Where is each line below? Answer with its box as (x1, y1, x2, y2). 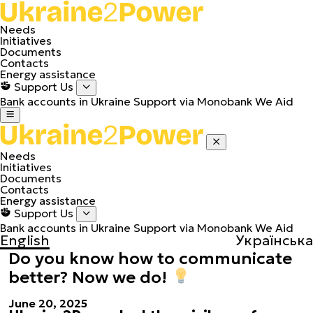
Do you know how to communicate (8, 248, 292, 269)
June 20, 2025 (8, 296, 87, 310)
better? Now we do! (8, 266, 171, 288)
